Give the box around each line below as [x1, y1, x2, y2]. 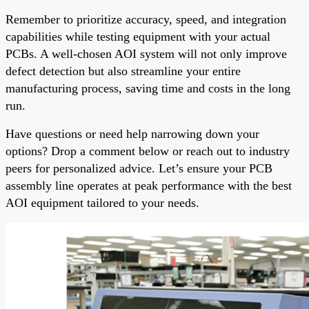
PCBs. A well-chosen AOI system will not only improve [6, 46, 287, 61]
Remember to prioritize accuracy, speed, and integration [6, 12, 286, 26]
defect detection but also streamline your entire [6, 63, 241, 78]
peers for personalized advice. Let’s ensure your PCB [6, 161, 272, 175]
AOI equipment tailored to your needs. [6, 195, 199, 210]
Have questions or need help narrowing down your [6, 126, 259, 141]
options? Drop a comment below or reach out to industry [6, 143, 290, 158]
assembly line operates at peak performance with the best [6, 178, 292, 192]
